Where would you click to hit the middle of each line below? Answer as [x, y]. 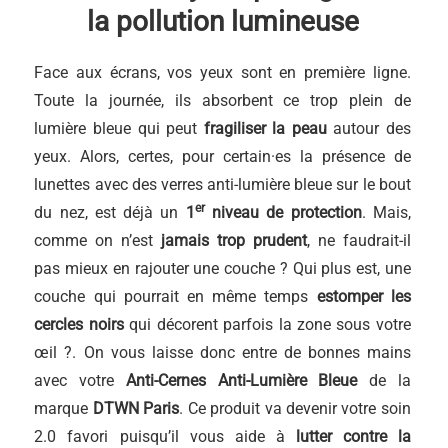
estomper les [363, 296]
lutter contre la [353, 436]
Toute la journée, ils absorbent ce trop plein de [222, 100]
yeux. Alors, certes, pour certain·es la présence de [222, 156]
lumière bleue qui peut [119, 128]
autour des [368, 128]
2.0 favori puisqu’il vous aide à [165, 436]
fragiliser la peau [265, 128]
